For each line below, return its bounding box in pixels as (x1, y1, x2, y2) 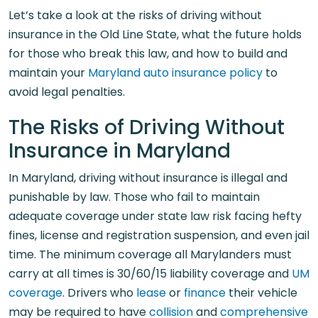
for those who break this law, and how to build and (9, 45, 287, 62)
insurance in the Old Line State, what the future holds (9, 26, 302, 43)
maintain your (9, 65, 88, 81)
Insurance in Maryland (9, 137, 231, 165)
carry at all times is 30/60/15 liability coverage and (9, 265, 292, 282)
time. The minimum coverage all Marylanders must (9, 246, 292, 263)
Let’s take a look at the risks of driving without (9, 7, 262, 23)
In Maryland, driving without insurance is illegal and (9, 170, 287, 186)
